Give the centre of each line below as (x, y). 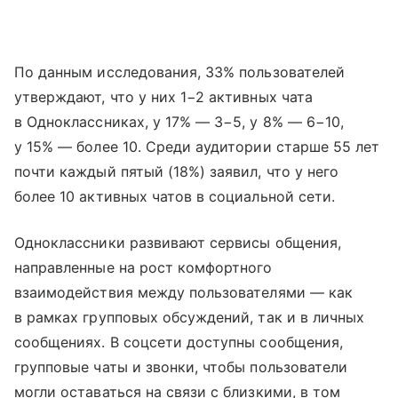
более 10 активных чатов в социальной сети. (175, 196)
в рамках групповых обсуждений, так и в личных (190, 317)
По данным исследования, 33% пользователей (179, 72)
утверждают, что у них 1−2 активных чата (163, 96)
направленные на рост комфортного (143, 267)
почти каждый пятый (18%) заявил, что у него (177, 171)
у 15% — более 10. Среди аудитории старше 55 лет (197, 146)
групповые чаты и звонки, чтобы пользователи (181, 366)
